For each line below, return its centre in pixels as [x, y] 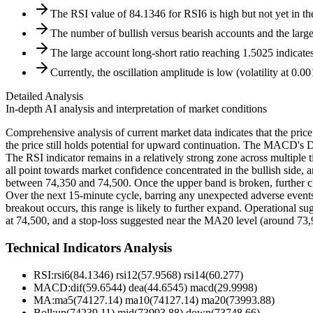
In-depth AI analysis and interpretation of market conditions [136, 109]
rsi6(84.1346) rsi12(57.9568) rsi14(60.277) [148, 275]
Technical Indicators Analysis [89, 248]
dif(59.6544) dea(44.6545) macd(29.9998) [164, 287]
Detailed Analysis [44, 96]
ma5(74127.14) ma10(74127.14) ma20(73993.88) [165, 300]
